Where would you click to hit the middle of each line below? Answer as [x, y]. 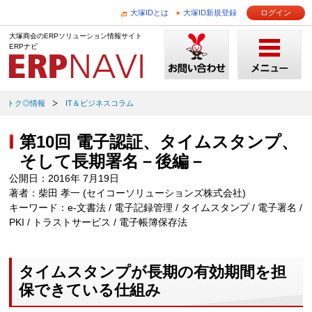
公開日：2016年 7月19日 [64, 178]
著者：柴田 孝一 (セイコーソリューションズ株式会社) [128, 193]
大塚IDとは [149, 13]
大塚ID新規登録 [210, 13]
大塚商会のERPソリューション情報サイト [76, 36]
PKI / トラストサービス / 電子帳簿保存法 [99, 222]
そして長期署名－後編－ [113, 161]
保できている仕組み [90, 290]
